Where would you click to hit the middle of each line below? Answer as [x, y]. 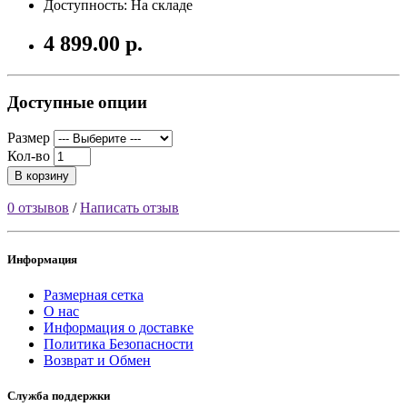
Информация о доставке [119, 328]
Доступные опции [77, 103]
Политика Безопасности [119, 344]
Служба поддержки [59, 396]
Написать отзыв [129, 207]
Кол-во [29, 155]
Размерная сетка [94, 295]
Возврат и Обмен [97, 361]
